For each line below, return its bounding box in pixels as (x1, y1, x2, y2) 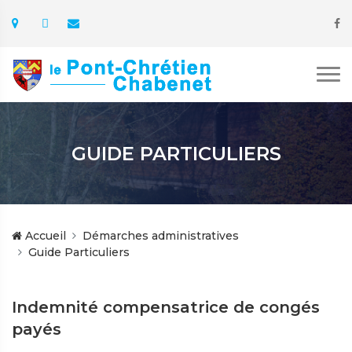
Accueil (22, 229, 66, 243)
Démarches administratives (82, 229, 239, 243)
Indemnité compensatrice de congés (12, 298, 320, 317)
